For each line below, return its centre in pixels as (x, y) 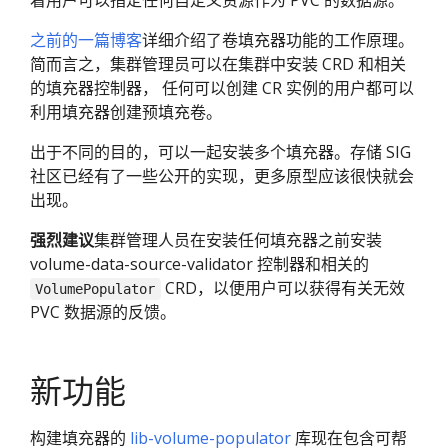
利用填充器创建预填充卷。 (126, 112)
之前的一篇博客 (86, 40)
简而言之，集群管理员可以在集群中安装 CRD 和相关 (218, 64)
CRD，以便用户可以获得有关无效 (282, 288)
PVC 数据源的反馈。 (103, 312)
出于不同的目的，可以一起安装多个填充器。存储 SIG (220, 152)
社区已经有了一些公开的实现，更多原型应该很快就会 (222, 176)
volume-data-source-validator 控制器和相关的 (199, 264)
